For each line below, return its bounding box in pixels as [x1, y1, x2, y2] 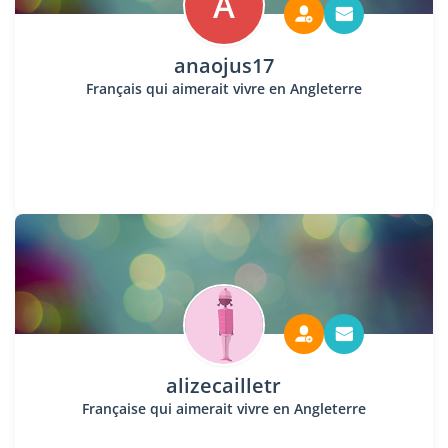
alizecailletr [166, 372, 282, 399]
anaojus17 [173, 52, 274, 79]
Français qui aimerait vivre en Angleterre [85, 79, 362, 98]
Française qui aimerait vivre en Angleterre [81, 399, 366, 418]
